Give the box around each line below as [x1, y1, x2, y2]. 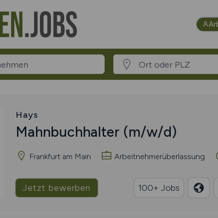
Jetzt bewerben [22, 182, 91, 193]
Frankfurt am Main [27, 151, 91, 161]
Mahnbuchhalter [15, 124, 123, 140]
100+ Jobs [138, 182, 180, 193]
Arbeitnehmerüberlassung [112, 151, 205, 161]
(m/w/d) [123, 124, 177, 140]
